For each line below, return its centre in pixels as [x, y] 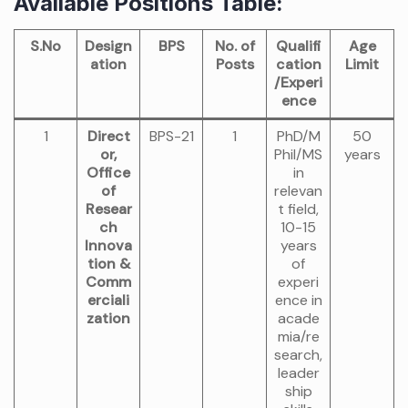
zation [108, 318]
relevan [298, 191]
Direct [108, 136]
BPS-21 [171, 136]
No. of [235, 46]
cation [298, 64]
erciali [108, 300]
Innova [108, 245]
